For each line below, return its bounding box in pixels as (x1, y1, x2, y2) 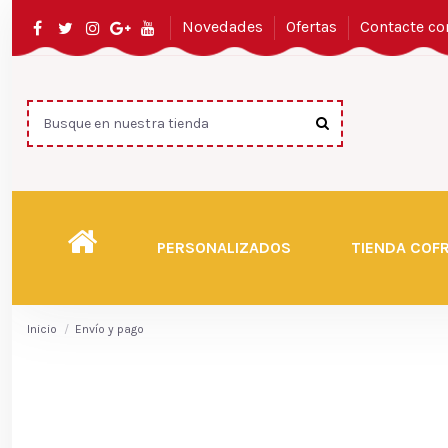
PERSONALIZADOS (156, 238, 291, 257)
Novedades (181, 16, 267, 36)
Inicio (27, 322, 57, 336)
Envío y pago (75, 322, 145, 336)
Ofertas (285, 16, 341, 36)
